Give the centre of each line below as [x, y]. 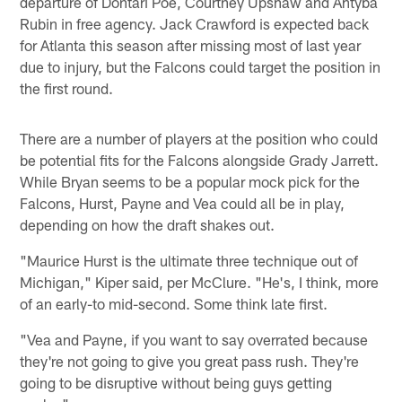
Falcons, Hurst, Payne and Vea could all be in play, [183, 202]
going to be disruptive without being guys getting [176, 382]
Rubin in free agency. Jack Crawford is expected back [195, 23]
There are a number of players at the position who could [199, 138]
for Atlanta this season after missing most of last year [191, 44]
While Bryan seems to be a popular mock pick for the [190, 181]
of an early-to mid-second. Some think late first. [174, 303]
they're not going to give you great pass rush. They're [190, 360]
